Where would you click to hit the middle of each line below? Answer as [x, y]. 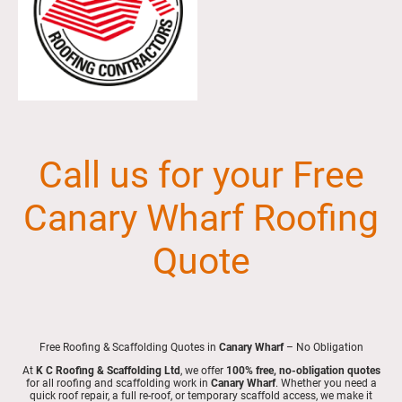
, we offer [203, 371]
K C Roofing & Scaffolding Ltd [108, 371]
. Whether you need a [326, 384]
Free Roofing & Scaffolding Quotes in [129, 347]
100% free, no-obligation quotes [303, 371]
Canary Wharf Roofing [201, 218]
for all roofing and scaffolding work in [118, 384]
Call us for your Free [201, 175]
